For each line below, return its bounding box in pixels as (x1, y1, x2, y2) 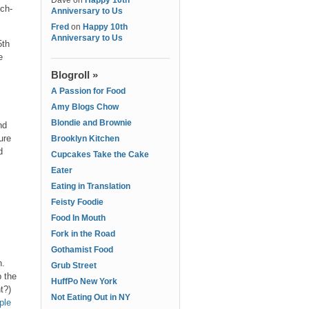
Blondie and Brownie (51, 118, 132, 128)
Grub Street (51, 261, 97, 270)
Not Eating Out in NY (51, 292, 130, 302)
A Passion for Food (51, 86, 126, 96)
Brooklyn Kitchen (51, 134, 119, 143)
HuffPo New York (51, 277, 117, 286)
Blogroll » (51, 69, 98, 81)
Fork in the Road (51, 229, 115, 239)
